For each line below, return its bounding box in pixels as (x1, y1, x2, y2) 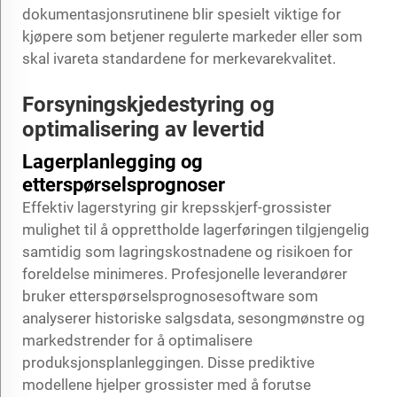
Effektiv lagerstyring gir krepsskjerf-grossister (22, 198, 331, 216)
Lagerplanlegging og (22, 150, 203, 173)
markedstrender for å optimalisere (22, 331, 253, 349)
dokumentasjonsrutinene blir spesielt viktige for (22, 4, 341, 23)
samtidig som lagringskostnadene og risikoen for (22, 242, 353, 261)
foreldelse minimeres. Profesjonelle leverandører (22, 264, 347, 283)
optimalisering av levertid (22, 116, 265, 142)
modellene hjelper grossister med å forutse (22, 375, 311, 393)
